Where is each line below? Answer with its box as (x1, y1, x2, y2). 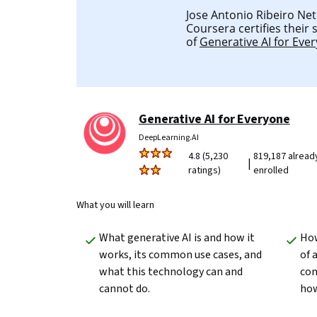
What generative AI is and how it (99, 230, 255, 246)
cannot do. (99, 281, 150, 296)
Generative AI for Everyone (139, 110, 290, 128)
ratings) (188, 163, 221, 178)
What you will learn (76, 198, 154, 212)
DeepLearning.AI (139, 132, 199, 144)
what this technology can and (99, 264, 243, 279)
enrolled (253, 163, 289, 178)
